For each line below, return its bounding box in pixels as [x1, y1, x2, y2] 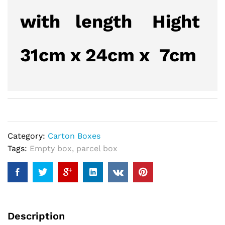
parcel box [76, 144, 118, 154]
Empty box [30, 144, 72, 154]
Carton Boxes [48, 131, 100, 141]
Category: [8, 131, 48, 141]
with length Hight [20, 11, 205, 33]
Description [8, 210, 65, 222]
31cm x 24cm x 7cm [20, 45, 196, 66]
